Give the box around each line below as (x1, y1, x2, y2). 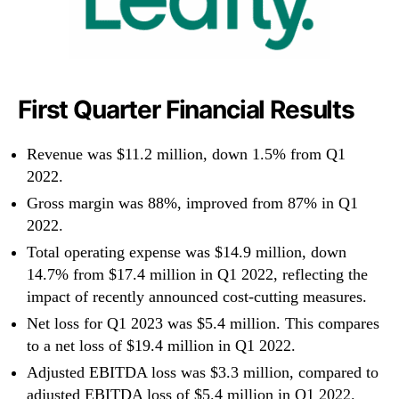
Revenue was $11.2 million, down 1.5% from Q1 (27, 145, 346, 164)
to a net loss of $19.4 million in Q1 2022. (27, 337, 296, 355)
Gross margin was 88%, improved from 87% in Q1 (27, 194, 358, 213)
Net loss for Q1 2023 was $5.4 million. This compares (27, 314, 379, 333)
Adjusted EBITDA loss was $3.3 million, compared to (27, 363, 379, 382)
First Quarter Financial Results (18, 94, 354, 126)
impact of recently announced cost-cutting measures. (27, 288, 367, 306)
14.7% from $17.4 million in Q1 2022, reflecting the (27, 265, 368, 284)
